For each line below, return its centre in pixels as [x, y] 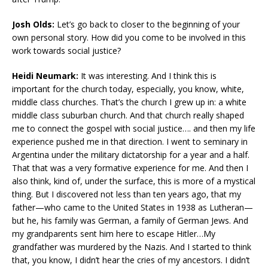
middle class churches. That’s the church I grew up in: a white [129, 102]
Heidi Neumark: [45, 76]
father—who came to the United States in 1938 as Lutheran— [133, 208]
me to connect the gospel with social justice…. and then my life [134, 129]
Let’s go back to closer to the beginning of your [147, 25]
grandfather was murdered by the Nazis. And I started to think [132, 247]
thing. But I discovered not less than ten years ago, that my [127, 194]
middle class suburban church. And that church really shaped [128, 115]
